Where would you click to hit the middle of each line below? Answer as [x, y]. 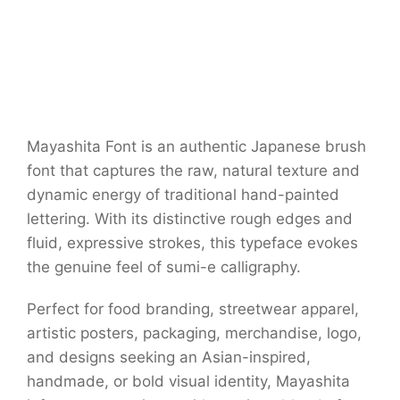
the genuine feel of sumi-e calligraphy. [164, 267]
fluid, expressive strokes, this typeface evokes [192, 243]
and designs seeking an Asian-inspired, [169, 358]
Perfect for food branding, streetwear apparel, [193, 309]
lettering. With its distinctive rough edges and [190, 219]
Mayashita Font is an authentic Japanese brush [196, 147]
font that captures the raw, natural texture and [193, 171]
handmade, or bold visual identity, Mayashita [188, 382]
